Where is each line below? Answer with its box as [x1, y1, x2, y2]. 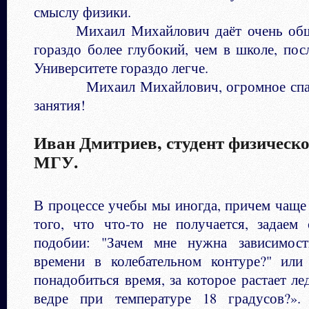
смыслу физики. [34, 1, 131, 21]
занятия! [34, 94, 86, 114]
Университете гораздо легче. [34, 57, 208, 77]
